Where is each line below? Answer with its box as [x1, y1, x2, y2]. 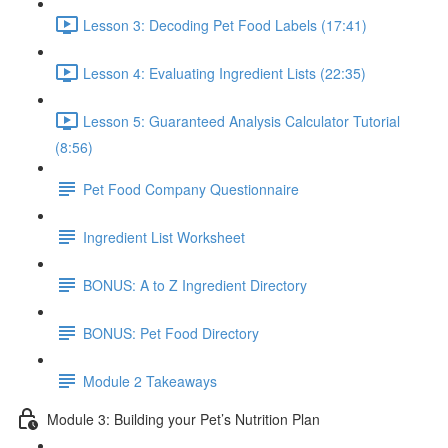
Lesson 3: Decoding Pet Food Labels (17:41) [83, 14, 367, 35]
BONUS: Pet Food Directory [83, 322, 259, 343]
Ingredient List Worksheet [83, 226, 245, 247]
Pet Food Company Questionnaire [83, 178, 299, 199]
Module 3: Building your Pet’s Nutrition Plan [47, 408, 320, 429]
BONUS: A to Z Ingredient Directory [83, 274, 307, 295]
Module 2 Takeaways [83, 370, 217, 391]
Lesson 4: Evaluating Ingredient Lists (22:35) [83, 62, 366, 83]
